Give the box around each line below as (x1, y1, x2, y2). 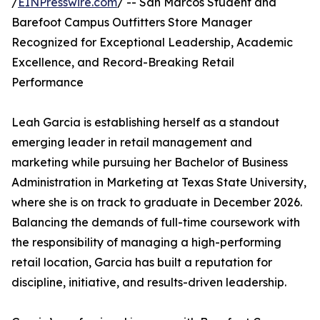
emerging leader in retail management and (11, 135, 252, 149)
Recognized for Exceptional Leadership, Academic (11, 35, 293, 49)
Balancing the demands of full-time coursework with (11, 215, 300, 229)
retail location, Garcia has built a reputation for (11, 255, 272, 269)
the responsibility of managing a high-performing (11, 235, 281, 249)
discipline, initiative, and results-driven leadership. (11, 275, 286, 289)
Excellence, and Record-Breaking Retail (11, 55, 234, 69)
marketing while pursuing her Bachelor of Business (11, 155, 288, 169)
